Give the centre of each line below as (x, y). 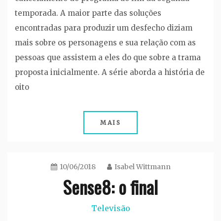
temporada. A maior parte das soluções (88, 13)
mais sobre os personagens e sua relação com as (105, 43)
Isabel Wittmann (142, 167)
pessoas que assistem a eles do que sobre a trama (108, 58)
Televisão (110, 208)
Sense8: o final (110, 187)
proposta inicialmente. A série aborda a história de (110, 73)
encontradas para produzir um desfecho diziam (104, 28)
